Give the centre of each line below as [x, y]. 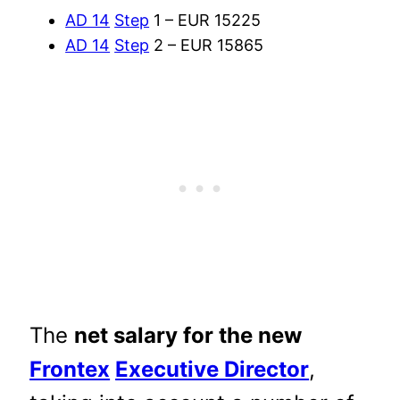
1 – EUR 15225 [205, 20]
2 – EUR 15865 [207, 45]
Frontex [70, 369]
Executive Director [212, 369]
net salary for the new [188, 335]
